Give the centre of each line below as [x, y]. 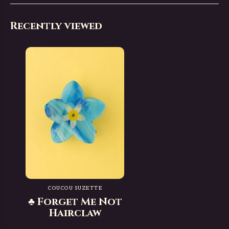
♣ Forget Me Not [75, 202]
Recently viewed [56, 26]
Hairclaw [75, 213]
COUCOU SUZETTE [75, 188]
